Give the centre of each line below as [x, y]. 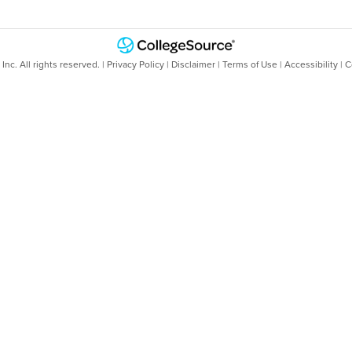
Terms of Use [249, 65]
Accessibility [311, 65]
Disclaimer [193, 65]
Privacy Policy [135, 65]
